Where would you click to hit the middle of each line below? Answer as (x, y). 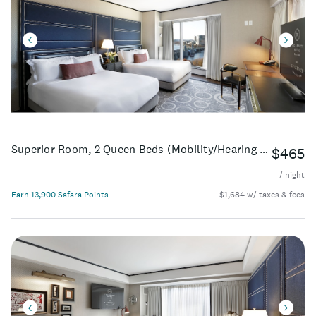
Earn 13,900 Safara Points (60, 195)
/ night (292, 175)
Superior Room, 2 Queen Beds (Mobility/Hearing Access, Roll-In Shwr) (264, 149)
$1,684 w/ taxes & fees (262, 195)
